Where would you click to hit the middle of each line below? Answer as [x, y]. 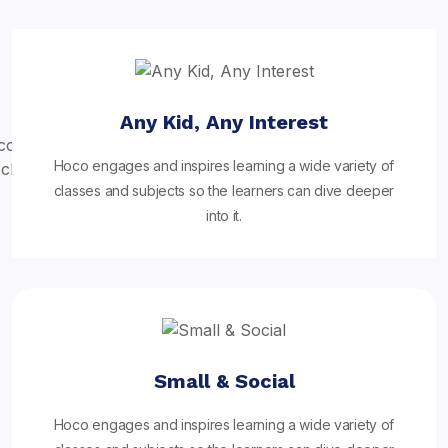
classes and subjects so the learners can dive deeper [224, 190]
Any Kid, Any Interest [224, 122]
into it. [224, 215]
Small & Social [224, 381]
